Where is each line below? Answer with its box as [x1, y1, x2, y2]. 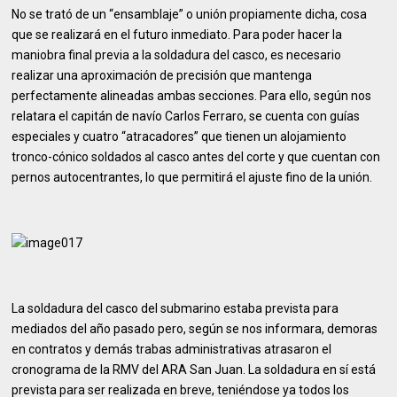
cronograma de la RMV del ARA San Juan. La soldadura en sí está [12, 362, 377, 377]
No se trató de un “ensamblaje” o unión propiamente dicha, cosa [12, 7, 368, 21]
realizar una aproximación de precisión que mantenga [12, 68, 313, 82]
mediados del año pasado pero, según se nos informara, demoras [12, 322, 378, 336]
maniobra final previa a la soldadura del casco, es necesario [12, 48, 342, 62]
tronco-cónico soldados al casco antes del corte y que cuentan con [12, 150, 381, 164]
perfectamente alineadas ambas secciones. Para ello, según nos [12, 89, 372, 103]
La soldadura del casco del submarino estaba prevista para [12, 301, 339, 315]
